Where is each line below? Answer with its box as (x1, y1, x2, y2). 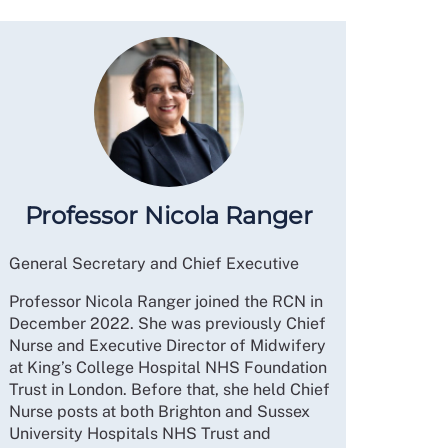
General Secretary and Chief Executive (8, 254, 299, 274)
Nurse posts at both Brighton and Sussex (8, 402, 310, 422)
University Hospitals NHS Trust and (8, 424, 271, 444)
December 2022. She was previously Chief (8, 314, 326, 334)
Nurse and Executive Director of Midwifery (8, 336, 326, 356)
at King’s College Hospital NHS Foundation (8, 358, 327, 378)
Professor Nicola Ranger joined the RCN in (8, 292, 323, 312)
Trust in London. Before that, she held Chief (8, 380, 330, 400)
